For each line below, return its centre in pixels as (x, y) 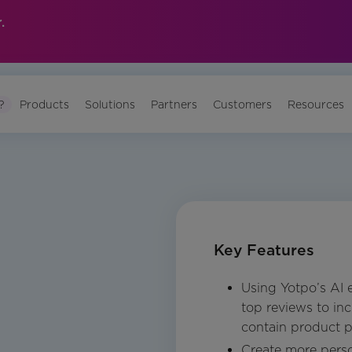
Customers (243, 104)
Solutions (110, 104)
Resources (316, 104)
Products (45, 104)
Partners (174, 104)
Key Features (264, 251)
